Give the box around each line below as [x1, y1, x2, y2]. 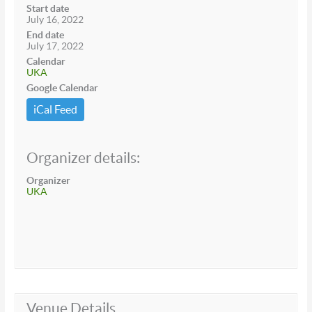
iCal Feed [33, 102, 78, 116]
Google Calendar [26, 81, 99, 93]
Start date [26, 2, 70, 14]
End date [26, 29, 65, 40]
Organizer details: [26, 149, 141, 166]
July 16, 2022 [26, 13, 84, 25]
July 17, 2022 [26, 40, 84, 52]
